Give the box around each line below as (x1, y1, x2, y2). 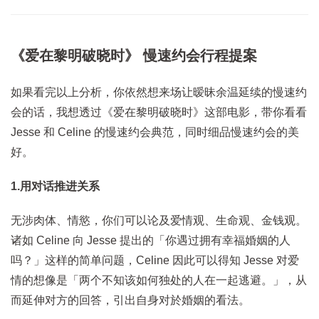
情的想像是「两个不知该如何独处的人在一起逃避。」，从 (11, 274, 307, 287)
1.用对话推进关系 (11, 180, 100, 193)
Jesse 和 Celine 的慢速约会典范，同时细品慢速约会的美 (11, 126, 299, 139)
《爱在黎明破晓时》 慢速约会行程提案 (11, 48, 257, 64)
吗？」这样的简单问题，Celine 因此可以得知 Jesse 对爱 (11, 254, 299, 267)
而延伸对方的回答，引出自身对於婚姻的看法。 (11, 294, 250, 307)
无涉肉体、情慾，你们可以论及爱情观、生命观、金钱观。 (11, 214, 307, 227)
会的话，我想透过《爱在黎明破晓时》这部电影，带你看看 (11, 106, 307, 119)
